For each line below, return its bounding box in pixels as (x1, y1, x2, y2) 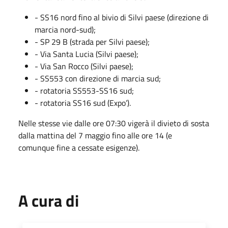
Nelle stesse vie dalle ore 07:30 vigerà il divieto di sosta (18, 117, 209, 129)
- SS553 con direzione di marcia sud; (35, 72, 161, 84)
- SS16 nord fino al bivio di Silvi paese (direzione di (35, 11, 209, 23)
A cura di (18, 188, 79, 213)
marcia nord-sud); (35, 23, 96, 36)
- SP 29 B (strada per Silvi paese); (35, 35, 150, 48)
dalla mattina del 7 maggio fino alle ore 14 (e (18, 129, 172, 141)
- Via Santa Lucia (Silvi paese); (35, 47, 138, 60)
